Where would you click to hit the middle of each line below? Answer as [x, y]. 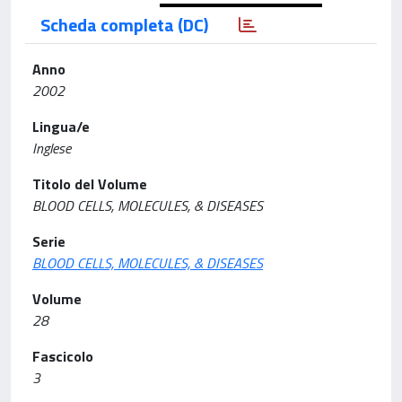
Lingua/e [61, 127]
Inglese [52, 148]
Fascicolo [63, 356]
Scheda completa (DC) [124, 25]
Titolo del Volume [90, 184]
